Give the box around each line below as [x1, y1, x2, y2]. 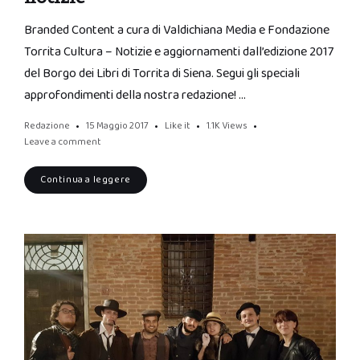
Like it [165, 118, 190, 134]
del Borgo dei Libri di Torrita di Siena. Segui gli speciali [24, 63, 300, 84]
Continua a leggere [40, 172, 131, 188]
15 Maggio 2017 [86, 118, 149, 134]
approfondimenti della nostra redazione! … [24, 85, 246, 106]
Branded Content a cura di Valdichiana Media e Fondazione [24, 20, 329, 41]
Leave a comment [24, 134, 101, 150]
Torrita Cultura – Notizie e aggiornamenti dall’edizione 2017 [24, 42, 333, 63]
